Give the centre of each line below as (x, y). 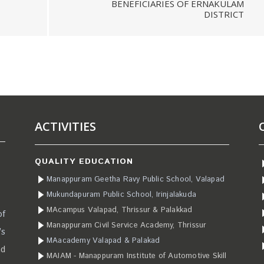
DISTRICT (224, 14)
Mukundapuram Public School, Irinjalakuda (121, 195)
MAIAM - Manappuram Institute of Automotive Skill (137, 256)
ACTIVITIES (65, 126)
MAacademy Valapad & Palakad (103, 241)
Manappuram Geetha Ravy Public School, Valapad (136, 179)
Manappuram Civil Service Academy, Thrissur (127, 225)
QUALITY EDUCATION (84, 161)
